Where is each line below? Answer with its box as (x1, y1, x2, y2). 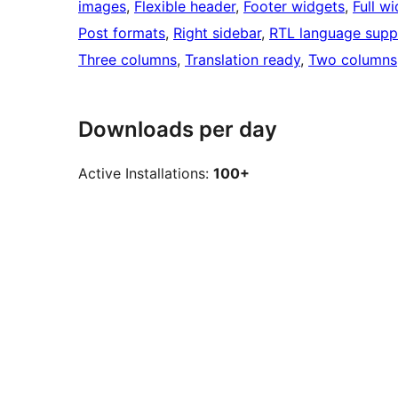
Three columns (78, 51, 177, 69)
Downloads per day (78, 116, 277, 143)
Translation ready (185, 51, 300, 69)
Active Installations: (78, 164, 213, 183)
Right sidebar (173, 24, 261, 43)
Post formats (78, 24, 165, 43)
